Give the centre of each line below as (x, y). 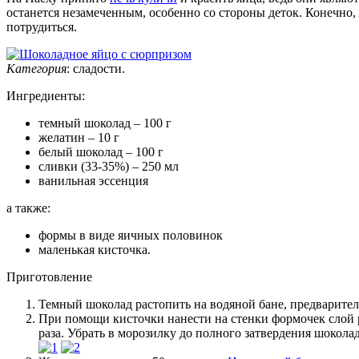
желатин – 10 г (79, 137)
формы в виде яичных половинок (131, 235)
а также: (28, 208)
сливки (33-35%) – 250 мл (109, 166)
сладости (97, 68)
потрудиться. (42, 26)
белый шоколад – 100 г (101, 151)
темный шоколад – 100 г (105, 123)
